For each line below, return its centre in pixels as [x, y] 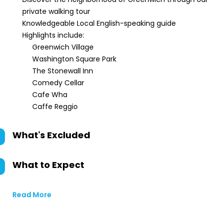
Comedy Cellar [58, 83]
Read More [32, 195]
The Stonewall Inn [63, 71]
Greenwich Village [63, 47]
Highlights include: [53, 35]
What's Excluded [51, 135]
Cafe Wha [50, 95]
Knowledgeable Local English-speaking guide [99, 23]
